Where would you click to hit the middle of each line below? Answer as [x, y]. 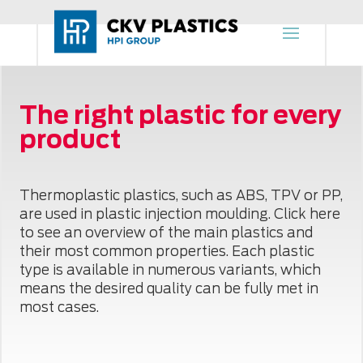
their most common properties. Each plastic [167, 252]
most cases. [60, 307]
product [70, 139]
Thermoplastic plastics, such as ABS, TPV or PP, [181, 196]
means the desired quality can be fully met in [169, 289]
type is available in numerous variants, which [171, 270]
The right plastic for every [181, 115]
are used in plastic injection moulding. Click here [180, 214]
